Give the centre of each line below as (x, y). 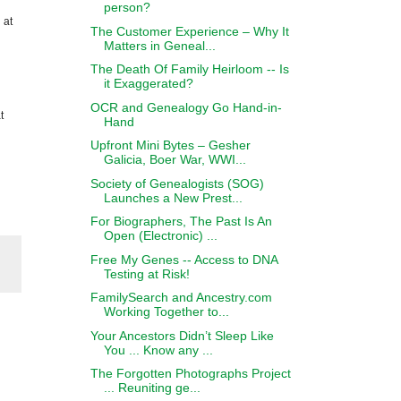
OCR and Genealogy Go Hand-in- (186, 107)
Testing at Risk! (146, 273)
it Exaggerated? (148, 83)
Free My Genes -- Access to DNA (183, 259)
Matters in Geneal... (159, 45)
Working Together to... (166, 311)
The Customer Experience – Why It (189, 31)
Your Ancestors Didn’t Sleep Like (182, 335)
